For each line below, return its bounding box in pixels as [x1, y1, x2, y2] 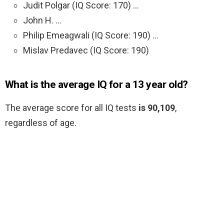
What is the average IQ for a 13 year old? [5, 78, 188, 91]
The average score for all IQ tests [5, 102, 138, 113]
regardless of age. [5, 117, 76, 128]
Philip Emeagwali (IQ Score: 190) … [23, 30, 158, 41]
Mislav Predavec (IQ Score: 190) [23, 45, 149, 56]
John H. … [23, 15, 61, 26]
